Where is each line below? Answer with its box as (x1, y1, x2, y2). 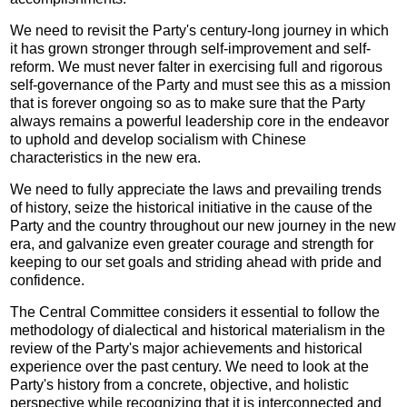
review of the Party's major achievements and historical (10, 340, 363, 356)
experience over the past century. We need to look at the (10, 358, 370, 374)
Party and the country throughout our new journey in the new (10, 217, 397, 233)
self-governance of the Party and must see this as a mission (10, 76, 392, 93)
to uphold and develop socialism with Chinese (10, 131, 307, 147)
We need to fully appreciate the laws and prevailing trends (10, 181, 382, 197)
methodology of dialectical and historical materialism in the (10, 322, 386, 338)
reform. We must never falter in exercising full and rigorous (10, 58, 383, 74)
